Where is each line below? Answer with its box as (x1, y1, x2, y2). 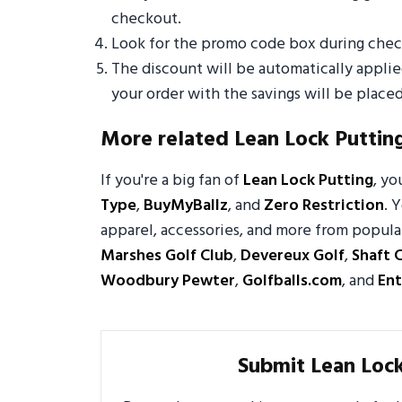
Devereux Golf (240, 243, 345, 270)
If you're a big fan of (100, 168, 243, 195)
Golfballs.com (242, 268, 342, 295)
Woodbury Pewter (100, 268, 235, 295)
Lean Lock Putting (243, 168, 373, 195)
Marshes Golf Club (100, 243, 233, 270)
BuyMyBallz (144, 193, 228, 220)
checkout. (111, 6, 181, 33)
